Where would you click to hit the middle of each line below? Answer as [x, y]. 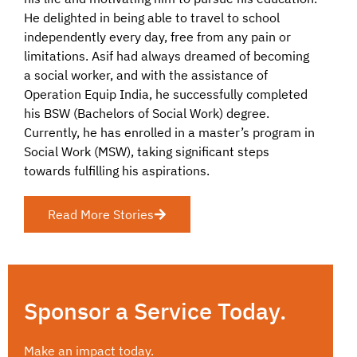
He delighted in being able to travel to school [152, 17]
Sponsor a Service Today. [155, 310]
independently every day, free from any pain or [157, 36]
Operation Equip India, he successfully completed [166, 94]
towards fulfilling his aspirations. [117, 170]
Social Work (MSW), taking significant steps [147, 151]
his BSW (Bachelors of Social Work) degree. [147, 113]
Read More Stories [101, 214]
